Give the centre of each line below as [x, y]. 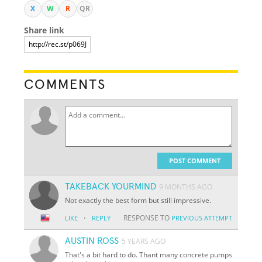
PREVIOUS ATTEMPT [201, 218]
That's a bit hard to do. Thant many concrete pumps [149, 254]
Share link [44, 30]
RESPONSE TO [147, 218]
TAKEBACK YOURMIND [111, 186]
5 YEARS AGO [144, 241]
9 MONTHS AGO [186, 187]
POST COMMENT [194, 160]
